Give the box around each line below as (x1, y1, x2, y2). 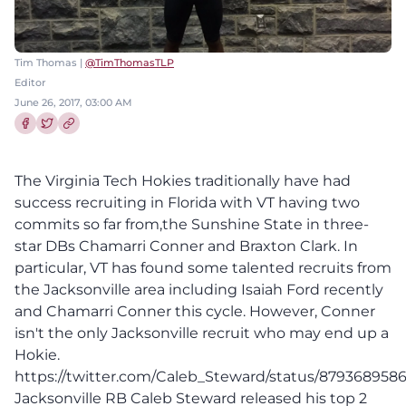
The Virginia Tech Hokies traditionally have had (14, 171, 351, 189)
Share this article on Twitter (37, 134, 179, 148)
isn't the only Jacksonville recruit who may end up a (14, 324, 389, 342)
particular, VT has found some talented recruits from (14, 258, 391, 276)
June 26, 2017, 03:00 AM (14, 95, 132, 109)
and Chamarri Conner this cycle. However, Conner (14, 302, 375, 320)
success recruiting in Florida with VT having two (14, 193, 360, 211)
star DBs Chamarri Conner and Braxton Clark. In (14, 237, 358, 255)
